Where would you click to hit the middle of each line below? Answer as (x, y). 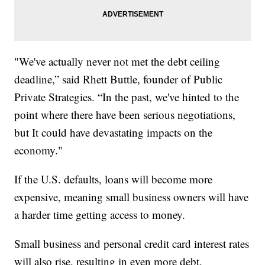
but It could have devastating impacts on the (114, 132)
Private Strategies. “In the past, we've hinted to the (127, 97)
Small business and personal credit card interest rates (132, 244)
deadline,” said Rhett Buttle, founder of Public (119, 79)
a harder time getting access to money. (100, 215)
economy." (39, 150)
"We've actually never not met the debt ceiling (117, 62)
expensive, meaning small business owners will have (132, 197)
